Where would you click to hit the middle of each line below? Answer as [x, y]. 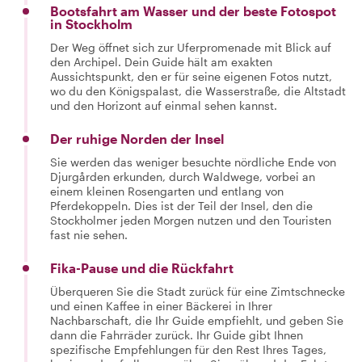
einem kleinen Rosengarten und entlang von [167, 191]
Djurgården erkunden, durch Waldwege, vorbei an [183, 177]
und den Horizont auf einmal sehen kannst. [164, 105]
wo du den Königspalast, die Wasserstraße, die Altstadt [198, 91]
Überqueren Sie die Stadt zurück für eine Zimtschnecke [198, 291]
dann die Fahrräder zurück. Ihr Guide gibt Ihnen [177, 335]
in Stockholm [91, 24]
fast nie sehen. [89, 235]
